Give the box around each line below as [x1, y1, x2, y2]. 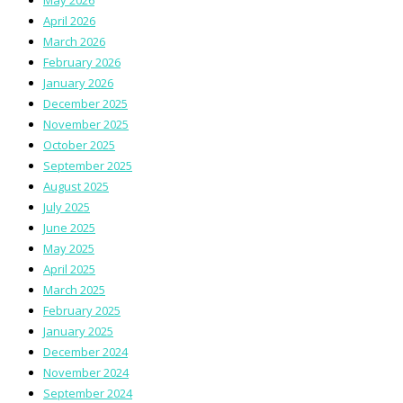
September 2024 [43, 384, 132, 401]
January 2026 [43, 74, 113, 91]
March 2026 [43, 32, 105, 49]
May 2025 [43, 239, 94, 256]
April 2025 [43, 260, 95, 277]
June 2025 [43, 219, 95, 236]
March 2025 [43, 281, 105, 298]
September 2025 [43, 157, 132, 174]
